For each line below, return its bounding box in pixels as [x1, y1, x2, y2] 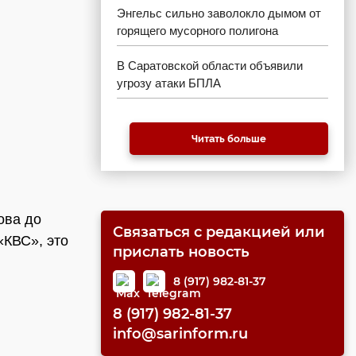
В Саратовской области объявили [117, 59, 303, 72]
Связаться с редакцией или [113, 223, 325, 241]
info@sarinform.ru [113, 325, 248, 342]
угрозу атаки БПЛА [117, 76, 221, 90]
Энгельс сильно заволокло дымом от [117, 6, 321, 20]
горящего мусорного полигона [117, 24, 278, 37]
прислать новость [113, 243, 250, 261]
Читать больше [192, 133, 266, 145]
